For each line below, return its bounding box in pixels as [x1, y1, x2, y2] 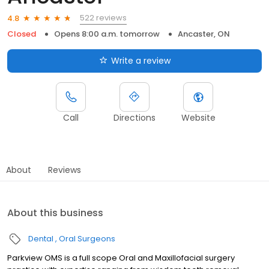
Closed [7, 28, 36, 40]
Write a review [110, 55, 171, 67]
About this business [7, 206, 103, 220]
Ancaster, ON [178, 28, 230, 40]
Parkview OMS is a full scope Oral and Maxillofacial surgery [7, 252, 235, 264]
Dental [28, 233, 53, 245]
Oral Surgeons [59, 233, 115, 245]
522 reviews [80, 12, 127, 24]
